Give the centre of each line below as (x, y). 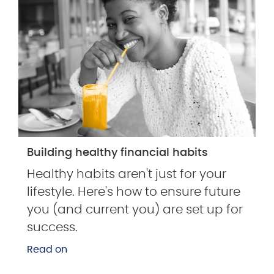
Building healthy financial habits (117, 153)
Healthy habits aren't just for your (127, 175)
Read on (47, 249)
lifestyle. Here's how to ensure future (134, 192)
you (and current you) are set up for (135, 210)
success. (52, 228)
